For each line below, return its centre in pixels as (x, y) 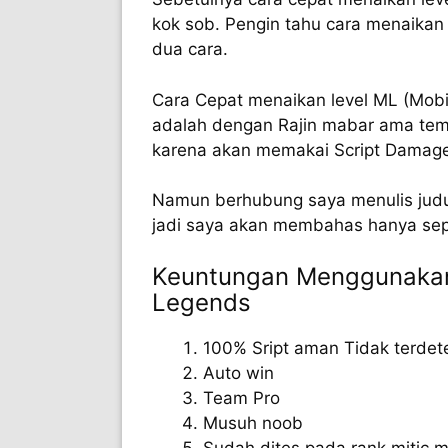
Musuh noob (253, 422)
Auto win (238, 372)
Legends (201, 302)
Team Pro (241, 397)
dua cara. (190, 49)
